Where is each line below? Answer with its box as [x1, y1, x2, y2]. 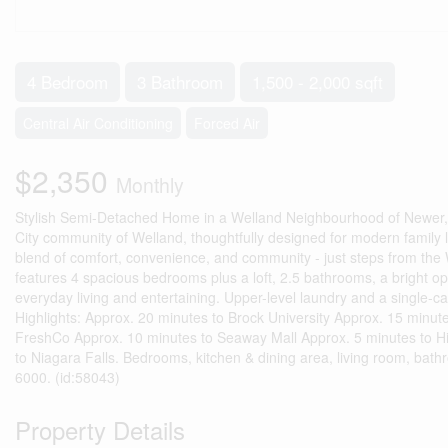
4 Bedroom [27, 69, 108, 94]
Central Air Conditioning [23, 113, 173, 133]
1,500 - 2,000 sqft [252, 69, 383, 94]
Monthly [116, 171, 184, 199]
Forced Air [194, 113, 260, 133]
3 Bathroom [137, 69, 223, 94]
